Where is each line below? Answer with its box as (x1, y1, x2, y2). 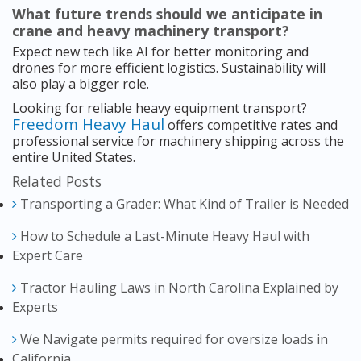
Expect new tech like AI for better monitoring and (12, 43, 309, 61)
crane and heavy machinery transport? (12, 21, 289, 41)
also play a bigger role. (12, 75, 149, 93)
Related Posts (12, 172, 102, 192)
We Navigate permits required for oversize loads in (17, 330, 328, 349)
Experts (12, 298, 58, 317)
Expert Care (12, 247, 83, 265)
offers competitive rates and (164, 116, 338, 135)
